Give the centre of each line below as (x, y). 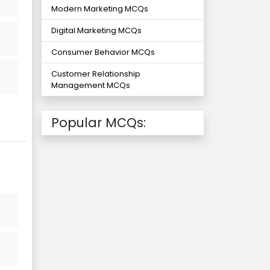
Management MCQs (91, 86)
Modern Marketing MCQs (100, 9)
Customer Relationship (96, 74)
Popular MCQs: (99, 123)
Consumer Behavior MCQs (103, 52)
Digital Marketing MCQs (96, 31)
